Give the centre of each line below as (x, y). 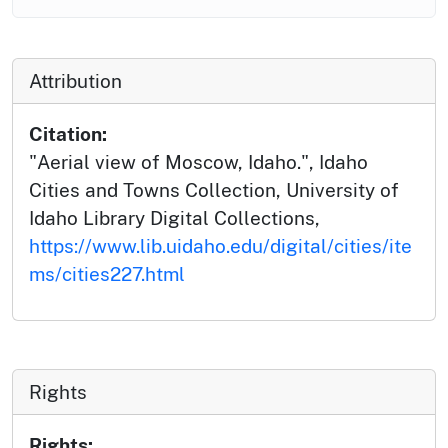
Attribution (75, 81)
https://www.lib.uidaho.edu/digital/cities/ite (220, 246)
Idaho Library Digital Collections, (174, 218)
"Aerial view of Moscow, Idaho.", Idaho (198, 162)
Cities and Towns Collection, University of (214, 190)
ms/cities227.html (107, 274)
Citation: (68, 134)
